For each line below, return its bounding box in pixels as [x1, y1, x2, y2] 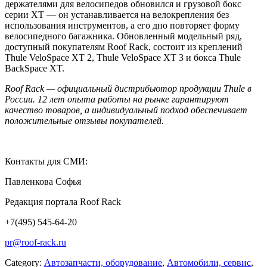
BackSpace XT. [5, 63, 64, 74]
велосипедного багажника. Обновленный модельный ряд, [5, 31, 242, 42]
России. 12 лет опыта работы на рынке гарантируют [5, 94, 229, 105]
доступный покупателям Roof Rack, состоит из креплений [5, 42, 243, 52]
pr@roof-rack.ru [5, 237, 66, 248]
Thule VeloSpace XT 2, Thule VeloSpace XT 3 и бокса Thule [5, 52, 241, 63]
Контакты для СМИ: [5, 156, 88, 167]
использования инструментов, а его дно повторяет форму [5, 20, 240, 31]
